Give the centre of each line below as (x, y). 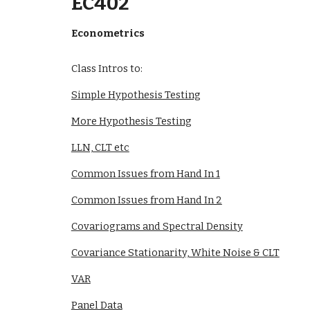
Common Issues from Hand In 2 (146, 200)
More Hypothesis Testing (131, 121)
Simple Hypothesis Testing (136, 95)
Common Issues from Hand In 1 (145, 174)
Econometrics (108, 33)
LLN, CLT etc (100, 147)
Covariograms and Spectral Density (157, 226)
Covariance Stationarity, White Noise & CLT (175, 253)
